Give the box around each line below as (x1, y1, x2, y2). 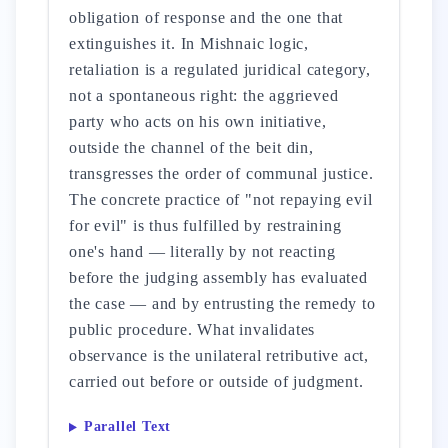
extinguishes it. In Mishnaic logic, (69, 35, 310, 52)
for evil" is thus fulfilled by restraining (69, 217, 342, 234)
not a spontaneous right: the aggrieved (69, 87, 339, 104)
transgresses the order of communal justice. (69, 165, 374, 182)
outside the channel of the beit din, (69, 139, 314, 156)
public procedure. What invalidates (69, 321, 316, 338)
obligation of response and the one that (69, 9, 344, 26)
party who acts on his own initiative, (69, 113, 327, 130)
